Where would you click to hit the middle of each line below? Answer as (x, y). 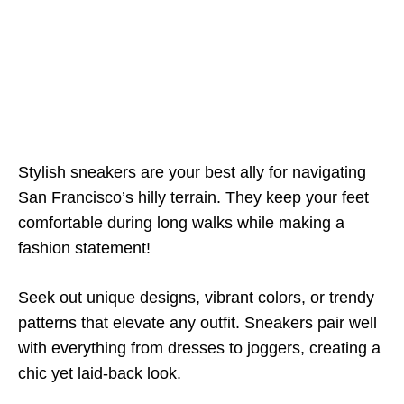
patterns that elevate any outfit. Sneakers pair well (197, 323)
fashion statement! (84, 248)
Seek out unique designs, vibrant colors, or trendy (196, 298)
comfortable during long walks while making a (181, 223)
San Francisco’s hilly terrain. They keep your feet (193, 197)
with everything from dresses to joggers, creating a (199, 348)
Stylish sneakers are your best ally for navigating (192, 172)
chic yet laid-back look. (100, 373)
